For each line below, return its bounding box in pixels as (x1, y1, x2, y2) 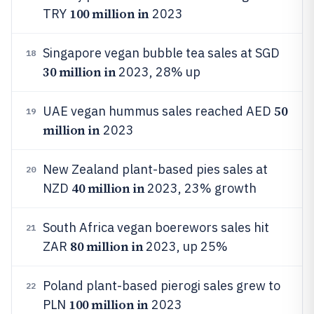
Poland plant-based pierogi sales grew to (43, 278, 280, 294)
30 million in (43, 63, 116, 81)
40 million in (71, 179, 145, 197)
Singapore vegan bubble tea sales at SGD (43, 45, 280, 61)
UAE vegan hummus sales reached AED (43, 103, 274, 119)
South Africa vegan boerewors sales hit (43, 219, 269, 235)
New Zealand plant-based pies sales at (43, 161, 268, 177)
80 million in (70, 238, 144, 255)
